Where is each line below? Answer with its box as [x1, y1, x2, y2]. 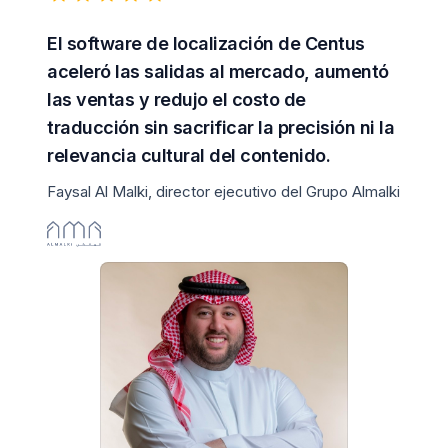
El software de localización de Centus [47, 33, 365, 55]
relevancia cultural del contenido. [47, 145, 330, 167]
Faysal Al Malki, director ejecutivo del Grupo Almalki [47, 182, 400, 202]
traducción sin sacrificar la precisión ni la [47, 117, 394, 139]
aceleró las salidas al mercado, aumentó [47, 61, 389, 83]
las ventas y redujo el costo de [47, 89, 306, 111]
